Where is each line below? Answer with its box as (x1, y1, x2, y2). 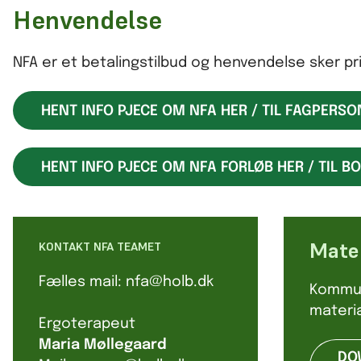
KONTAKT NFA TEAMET (39, 239, 161, 255)
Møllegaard (84, 338, 167, 353)
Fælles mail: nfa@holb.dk (39, 275, 214, 290)
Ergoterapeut (39, 317, 135, 332)
